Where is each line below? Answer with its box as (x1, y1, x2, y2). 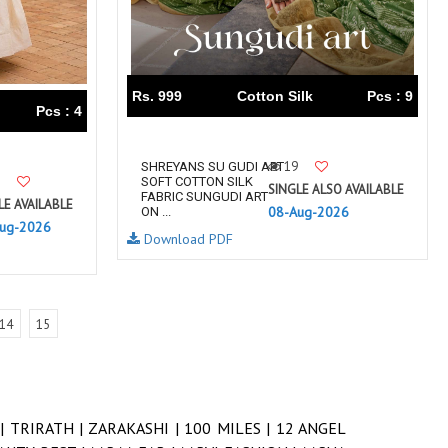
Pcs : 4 (36, 103, 82, 119)
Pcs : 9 (367, 88, 413, 104)
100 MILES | (184, 418, 276, 439)
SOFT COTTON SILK (141, 174, 253, 189)
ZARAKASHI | (88, 418, 185, 439)
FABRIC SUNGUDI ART (141, 189, 268, 204)
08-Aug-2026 (268, 203, 349, 221)
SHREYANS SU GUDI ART (141, 159, 284, 174)
